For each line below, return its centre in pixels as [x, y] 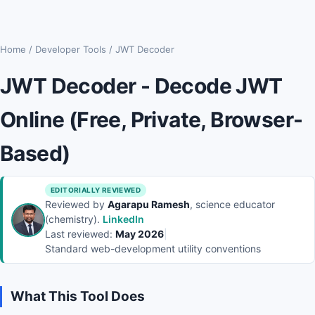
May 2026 [140, 234]
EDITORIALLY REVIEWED [96, 190]
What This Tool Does [78, 296]
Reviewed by [76, 204]
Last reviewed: [80, 234]
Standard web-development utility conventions [153, 249]
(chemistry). [74, 219]
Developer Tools [71, 49]
